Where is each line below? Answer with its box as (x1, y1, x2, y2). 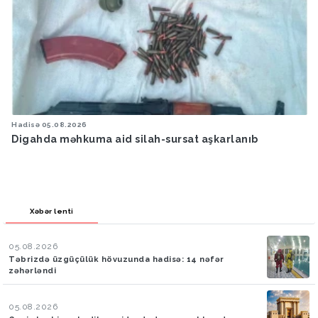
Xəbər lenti (30, 207, 74, 215)
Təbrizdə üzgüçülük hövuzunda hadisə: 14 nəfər (9, 254, 224, 264)
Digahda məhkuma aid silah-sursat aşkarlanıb (11, 133, 258, 145)
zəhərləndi (9, 265, 56, 275)
